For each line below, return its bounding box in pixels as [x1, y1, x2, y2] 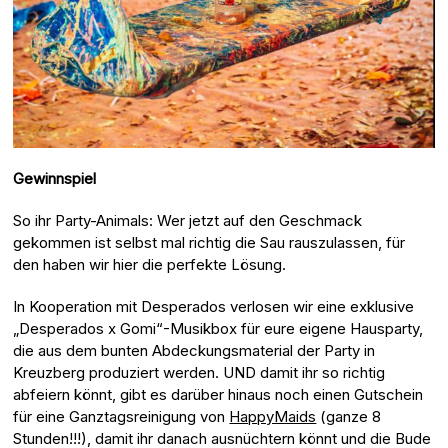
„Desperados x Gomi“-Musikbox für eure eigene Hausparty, [13, 319, 424, 339]
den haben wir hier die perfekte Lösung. [13, 255, 287, 275]
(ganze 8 [316, 407, 382, 427]
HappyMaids [229, 407, 317, 427]
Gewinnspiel [13, 169, 97, 189]
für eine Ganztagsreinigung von [13, 407, 230, 427]
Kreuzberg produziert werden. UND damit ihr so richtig [13, 363, 386, 383]
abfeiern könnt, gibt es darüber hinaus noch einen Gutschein [13, 385, 424, 405]
